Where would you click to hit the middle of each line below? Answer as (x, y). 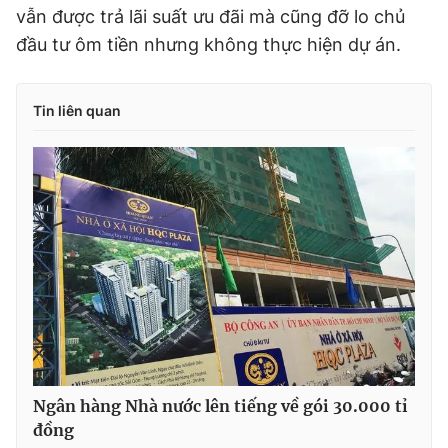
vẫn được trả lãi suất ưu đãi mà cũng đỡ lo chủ (210, 16)
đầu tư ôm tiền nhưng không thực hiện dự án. (208, 44)
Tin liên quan (77, 110)
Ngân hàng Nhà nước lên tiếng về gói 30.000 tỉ (220, 405)
